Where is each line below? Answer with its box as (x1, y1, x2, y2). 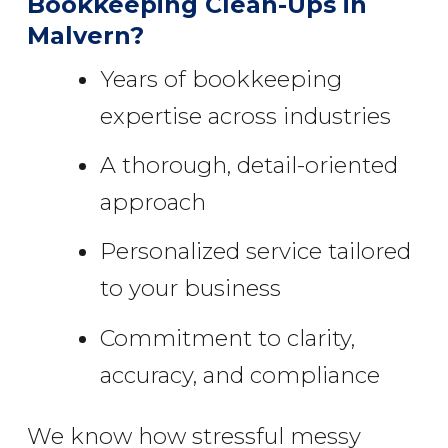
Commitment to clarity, (99, 323, 355, 352)
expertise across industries (99, 101, 391, 130)
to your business (99, 274, 281, 303)
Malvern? (26, 20, 145, 50)
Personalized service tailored (99, 237, 411, 266)
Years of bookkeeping (99, 64, 342, 93)
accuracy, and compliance (99, 360, 380, 389)
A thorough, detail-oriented (99, 150, 398, 179)
